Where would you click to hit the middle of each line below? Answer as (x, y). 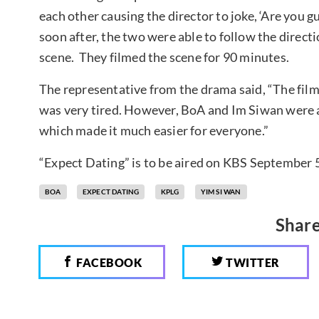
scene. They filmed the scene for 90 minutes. (166, 57)
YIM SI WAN (221, 191)
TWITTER (251, 262)
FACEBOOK (108, 262)
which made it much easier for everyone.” (154, 130)
